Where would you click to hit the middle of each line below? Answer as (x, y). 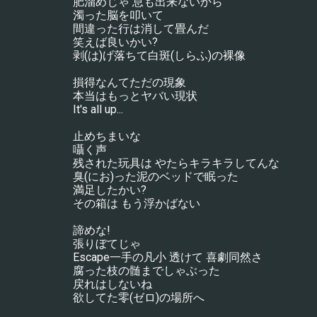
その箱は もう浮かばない (136, 203)
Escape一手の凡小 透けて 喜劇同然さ (167, 257)
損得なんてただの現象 (129, 82)
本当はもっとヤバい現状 (135, 96)
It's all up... (98, 109)
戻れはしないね (112, 284)
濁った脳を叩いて (118, 15)
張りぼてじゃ (106, 244)
